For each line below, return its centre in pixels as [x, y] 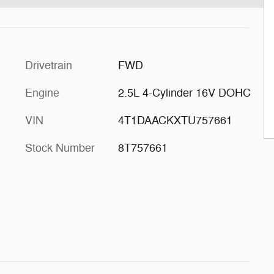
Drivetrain [49, 65]
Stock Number [60, 148]
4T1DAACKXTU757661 [175, 120]
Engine [42, 93]
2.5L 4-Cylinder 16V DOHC [184, 93]
